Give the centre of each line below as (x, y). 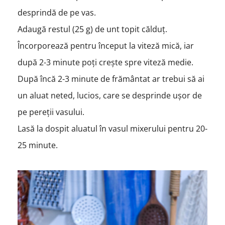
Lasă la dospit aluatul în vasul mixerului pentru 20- (112, 128)
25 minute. (38, 145)
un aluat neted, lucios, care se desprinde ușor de (109, 95)
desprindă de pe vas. (57, 12)
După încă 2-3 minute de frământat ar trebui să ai (111, 79)
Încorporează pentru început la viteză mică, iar (105, 45)
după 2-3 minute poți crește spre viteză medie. (106, 62)
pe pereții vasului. (51, 112)
